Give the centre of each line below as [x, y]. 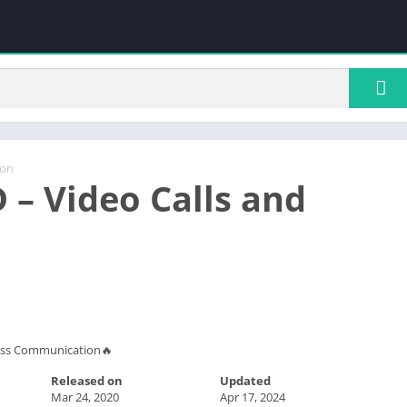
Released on [86, 380]
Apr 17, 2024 [253, 397]
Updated [246, 380]
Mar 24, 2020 [84, 397]
